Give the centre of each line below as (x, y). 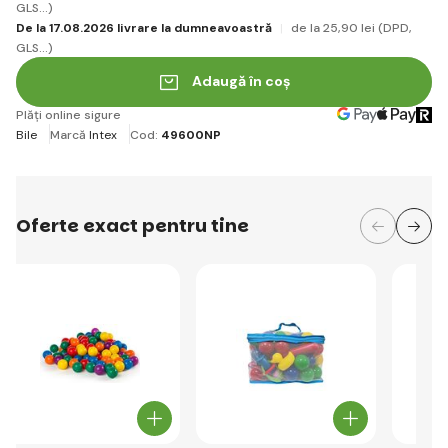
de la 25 (314, 27)
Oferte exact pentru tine (132, 225)
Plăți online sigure (68, 114)
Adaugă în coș (241, 81)
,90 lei (356, 27)
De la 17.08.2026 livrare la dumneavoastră (144, 27)
